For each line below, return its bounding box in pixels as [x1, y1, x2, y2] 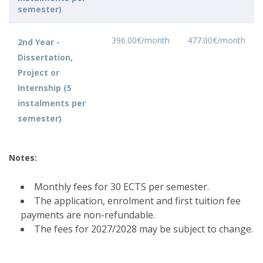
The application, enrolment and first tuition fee [34, 194, 241, 207]
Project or [18, 67, 59, 78]
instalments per [18, 97, 86, 109]
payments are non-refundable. [21, 208, 155, 221]
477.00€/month [187, 35, 245, 46]
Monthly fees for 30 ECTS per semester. [34, 180, 209, 193]
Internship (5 [18, 82, 72, 93]
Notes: [9, 152, 37, 163]
